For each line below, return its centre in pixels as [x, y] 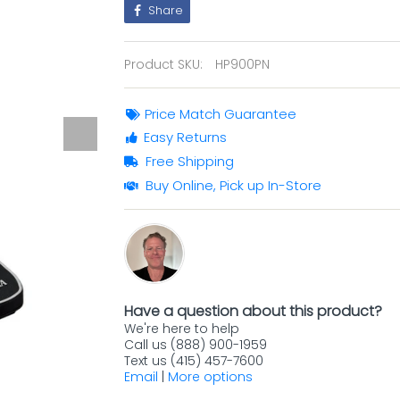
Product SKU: [163, 64]
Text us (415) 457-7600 [194, 361]
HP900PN [242, 64]
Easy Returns [185, 137]
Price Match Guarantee [221, 114]
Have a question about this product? [253, 311]
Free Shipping [190, 161]
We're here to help [182, 329]
